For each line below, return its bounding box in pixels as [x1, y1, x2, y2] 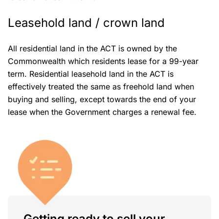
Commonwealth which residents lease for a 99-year [8, 56, 198, 66]
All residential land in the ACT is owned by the [8, 43, 177, 53]
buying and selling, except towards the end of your [8, 94, 196, 104]
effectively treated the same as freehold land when [8, 81, 194, 91]
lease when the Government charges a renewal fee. [8, 107, 197, 117]
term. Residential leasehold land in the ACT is [8, 68, 174, 79]
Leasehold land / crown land [8, 15, 165, 30]
